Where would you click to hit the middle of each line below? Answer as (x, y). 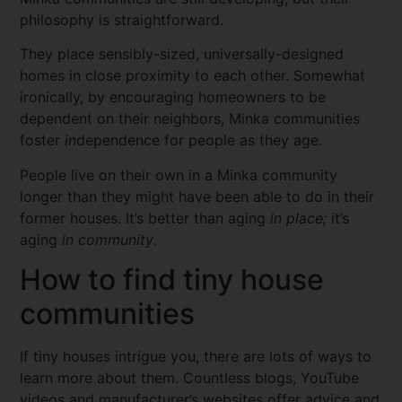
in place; (301, 218)
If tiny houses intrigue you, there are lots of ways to (196, 357)
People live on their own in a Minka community (179, 175)
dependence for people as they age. (200, 140)
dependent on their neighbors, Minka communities (190, 119)
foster (43, 140)
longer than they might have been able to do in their (197, 196)
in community (108, 239)
